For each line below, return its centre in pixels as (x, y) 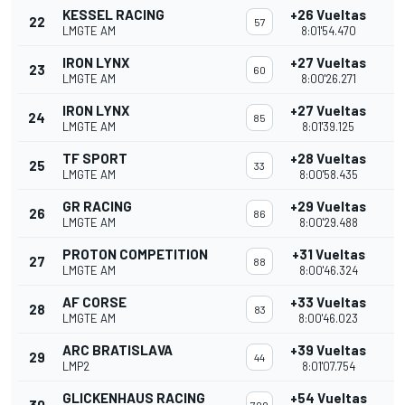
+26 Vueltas (328, 15)
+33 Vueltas (328, 302)
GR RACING (97, 207)
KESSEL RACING (113, 15)
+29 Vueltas (328, 207)
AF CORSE (94, 302)
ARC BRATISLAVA (118, 350)
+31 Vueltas (328, 254)
